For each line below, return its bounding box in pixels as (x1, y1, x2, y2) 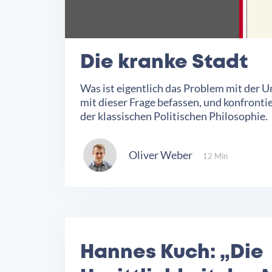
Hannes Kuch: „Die (80, 243, 263, 262)
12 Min (203, 151, 228, 161)
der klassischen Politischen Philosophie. (80, 109, 268, 123)
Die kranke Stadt (80, 53, 252, 72)
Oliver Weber (129, 148, 192, 161)
